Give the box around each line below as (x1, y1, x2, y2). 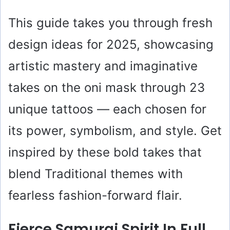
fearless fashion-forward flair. (8, 188, 182, 203)
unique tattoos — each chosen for (8, 102, 206, 117)
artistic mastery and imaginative (8, 59, 198, 74)
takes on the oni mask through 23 (8, 80, 205, 95)
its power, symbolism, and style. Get (8, 123, 222, 139)
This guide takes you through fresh (8, 15, 213, 31)
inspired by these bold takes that (8, 145, 202, 160)
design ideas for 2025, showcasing (8, 37, 214, 52)
